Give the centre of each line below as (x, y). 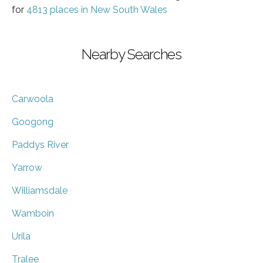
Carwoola (33, 99)
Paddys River (40, 144)
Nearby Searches (131, 54)
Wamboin (33, 213)
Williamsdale (40, 190)
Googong (33, 122)
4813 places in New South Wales (97, 9)
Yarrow (27, 167)
